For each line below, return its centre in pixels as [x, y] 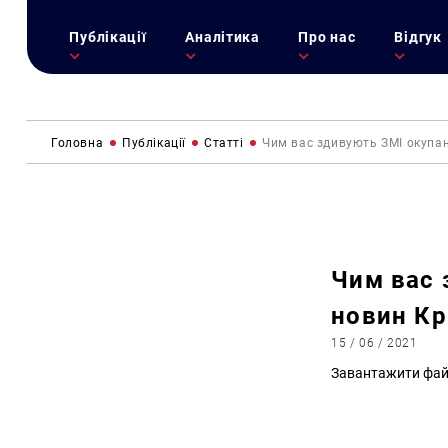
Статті [224, 142]
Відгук [418, 37]
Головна [77, 142]
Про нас [327, 37]
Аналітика [222, 37]
